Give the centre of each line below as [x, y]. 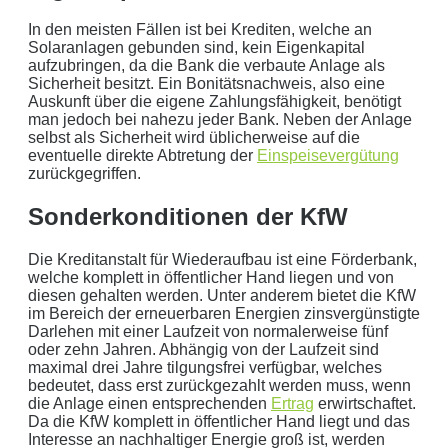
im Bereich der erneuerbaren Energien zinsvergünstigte [224, 314]
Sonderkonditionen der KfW [188, 217]
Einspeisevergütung [328, 156]
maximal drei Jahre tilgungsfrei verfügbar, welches [205, 368]
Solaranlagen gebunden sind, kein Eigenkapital [196, 48]
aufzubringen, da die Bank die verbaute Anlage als [206, 66]
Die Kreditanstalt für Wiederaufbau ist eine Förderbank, [222, 260]
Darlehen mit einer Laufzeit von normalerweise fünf [208, 332]
